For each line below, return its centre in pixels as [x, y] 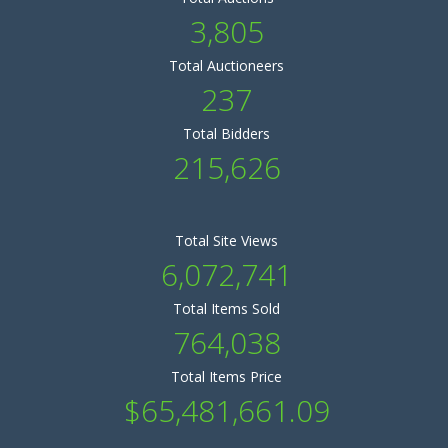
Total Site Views [226, 240]
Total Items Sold [226, 308]
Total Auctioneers [226, 65]
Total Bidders [226, 133]
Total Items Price [226, 376]
